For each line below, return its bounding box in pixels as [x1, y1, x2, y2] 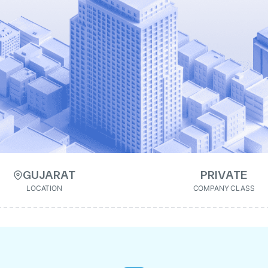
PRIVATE [200, 168, 247, 182]
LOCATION [26, 184, 62, 193]
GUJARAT [23, 168, 75, 182]
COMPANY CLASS [193, 184, 255, 193]
